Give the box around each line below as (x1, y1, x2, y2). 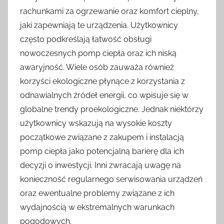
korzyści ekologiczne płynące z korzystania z (20, 76, 185, 86)
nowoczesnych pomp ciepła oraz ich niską (20, 48, 176, 58)
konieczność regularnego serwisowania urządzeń (20, 174, 202, 184)
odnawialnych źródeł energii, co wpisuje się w (20, 90, 188, 100)
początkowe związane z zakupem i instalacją (20, 132, 184, 142)
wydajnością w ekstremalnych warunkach (20, 202, 174, 212)
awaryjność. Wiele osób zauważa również (20, 62, 174, 72)
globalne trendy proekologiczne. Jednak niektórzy (20, 104, 203, 114)
